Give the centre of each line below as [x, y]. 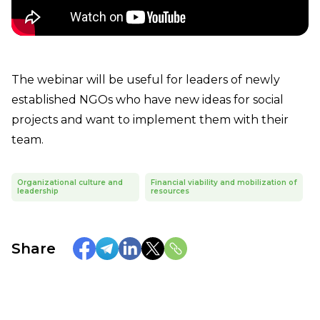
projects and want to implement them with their [150, 120]
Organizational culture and [70, 182]
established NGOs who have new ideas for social [147, 100]
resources [170, 191]
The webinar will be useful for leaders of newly [146, 80]
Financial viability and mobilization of [224, 182]
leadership [38, 191]
